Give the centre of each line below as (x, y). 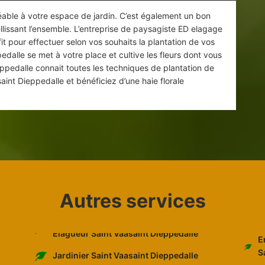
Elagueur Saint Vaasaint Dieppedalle (125, 233)
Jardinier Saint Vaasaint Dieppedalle (125, 255)
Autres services (132, 201)
